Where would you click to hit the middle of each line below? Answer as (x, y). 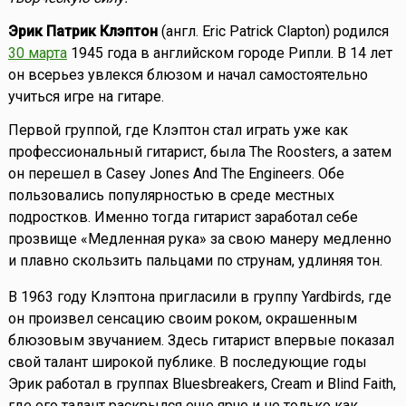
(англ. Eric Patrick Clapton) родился (273, 32)
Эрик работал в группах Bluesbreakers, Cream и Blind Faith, (202, 384)
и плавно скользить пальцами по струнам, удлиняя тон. (195, 261)
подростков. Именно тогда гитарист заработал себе (183, 217)
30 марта (37, 53)
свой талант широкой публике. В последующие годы (187, 362)
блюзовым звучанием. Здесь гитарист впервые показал (201, 341)
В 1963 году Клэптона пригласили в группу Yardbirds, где (199, 297)
